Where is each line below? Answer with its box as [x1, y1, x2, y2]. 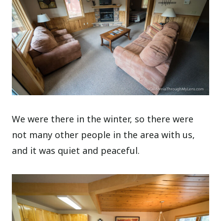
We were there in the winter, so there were [12, 113, 194, 125]
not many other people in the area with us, [12, 129, 195, 141]
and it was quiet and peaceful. [12, 145, 140, 157]
